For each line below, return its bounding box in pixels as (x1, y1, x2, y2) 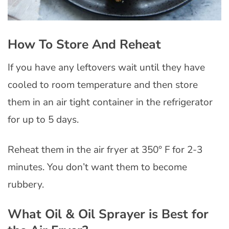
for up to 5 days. (8, 113, 79, 127)
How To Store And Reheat (8, 35, 161, 53)
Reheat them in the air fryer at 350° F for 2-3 (8, 143, 202, 156)
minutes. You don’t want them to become (8, 160, 187, 174)
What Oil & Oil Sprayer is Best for (8, 205, 209, 223)
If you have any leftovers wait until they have (8, 61, 205, 75)
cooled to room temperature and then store (8, 78, 198, 92)
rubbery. (8, 177, 44, 191)
